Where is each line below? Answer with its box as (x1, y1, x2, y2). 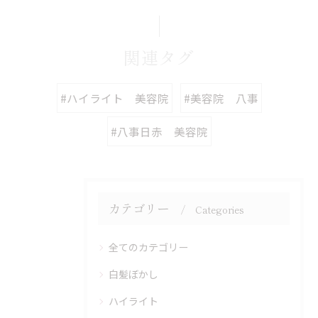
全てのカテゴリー (109, 240, 188, 254)
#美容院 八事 (183, 90, 258, 106)
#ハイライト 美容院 (60, 90, 169, 106)
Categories (195, 202, 244, 216)
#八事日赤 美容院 (110, 124, 208, 139)
